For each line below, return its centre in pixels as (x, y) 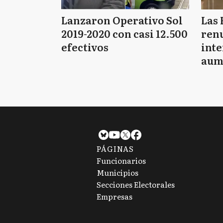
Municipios (117, 172)
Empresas (114, 196)
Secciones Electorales (135, 184)
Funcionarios (121, 160)
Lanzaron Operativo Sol (122, 20)
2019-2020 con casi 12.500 (125, 33)
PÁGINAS (115, 148)
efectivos (85, 47)
